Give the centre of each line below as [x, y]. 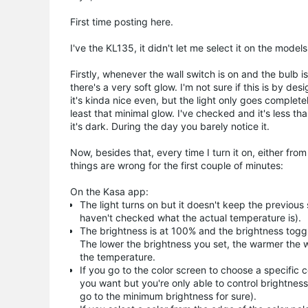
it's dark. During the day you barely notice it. [170, 126]
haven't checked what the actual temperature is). [190, 217]
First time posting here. [122, 21]
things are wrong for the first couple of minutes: [177, 165]
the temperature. [118, 256]
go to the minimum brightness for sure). [168, 296]
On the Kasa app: [109, 191]
